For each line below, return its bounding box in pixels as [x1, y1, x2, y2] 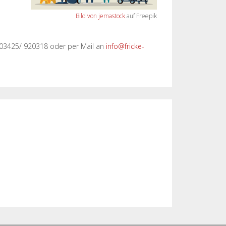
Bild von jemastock [76, 12, 125, 20]
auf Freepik [125, 12, 157, 20]
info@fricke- [106, 41, 144, 51]
